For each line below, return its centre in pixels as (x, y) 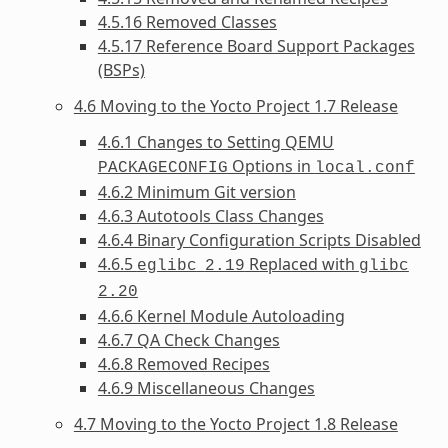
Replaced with (301, 263)
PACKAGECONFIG (162, 167)
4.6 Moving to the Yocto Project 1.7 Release (235, 105)
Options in (271, 165)
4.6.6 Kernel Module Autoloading (221, 315)
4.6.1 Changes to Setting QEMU (215, 141)
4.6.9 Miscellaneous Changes (206, 387)
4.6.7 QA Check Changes (188, 339)
